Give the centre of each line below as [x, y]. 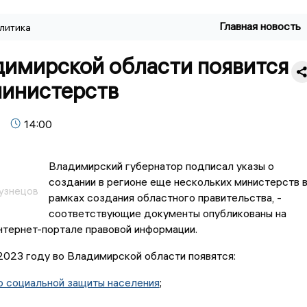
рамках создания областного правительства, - [165, 198]
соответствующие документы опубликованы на [167, 213]
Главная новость [260, 26]
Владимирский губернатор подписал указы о [161, 166]
